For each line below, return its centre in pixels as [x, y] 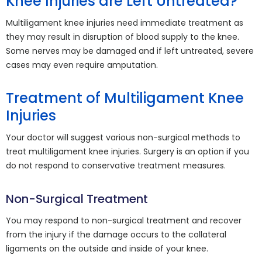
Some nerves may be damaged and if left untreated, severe [130, 51]
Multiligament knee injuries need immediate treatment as [125, 23]
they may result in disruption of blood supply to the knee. [123, 37]
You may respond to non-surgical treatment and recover [124, 220]
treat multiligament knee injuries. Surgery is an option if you [127, 151]
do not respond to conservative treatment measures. [116, 166]
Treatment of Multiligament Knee [125, 98]
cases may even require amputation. [82, 65]
